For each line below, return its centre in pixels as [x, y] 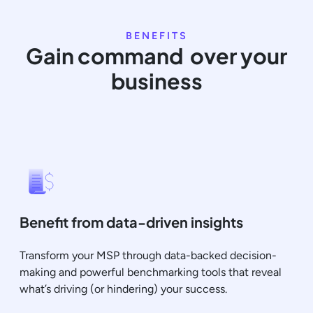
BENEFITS [156, 35]
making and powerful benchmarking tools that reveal [151, 272]
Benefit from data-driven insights [131, 221]
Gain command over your [156, 55]
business [156, 80]
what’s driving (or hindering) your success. [123, 289]
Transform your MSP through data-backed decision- [148, 255]
